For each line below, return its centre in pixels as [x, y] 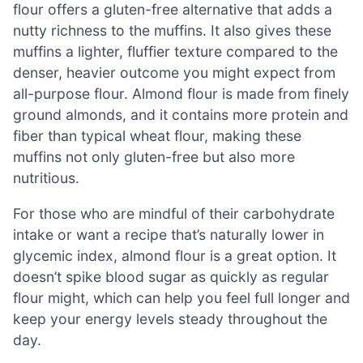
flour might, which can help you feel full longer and [181, 298]
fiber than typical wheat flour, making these [157, 136]
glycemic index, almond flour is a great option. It [175, 256]
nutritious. [46, 178]
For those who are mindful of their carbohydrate [174, 214]
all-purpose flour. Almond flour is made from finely [181, 94]
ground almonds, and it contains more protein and [181, 115]
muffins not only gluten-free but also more [154, 157]
